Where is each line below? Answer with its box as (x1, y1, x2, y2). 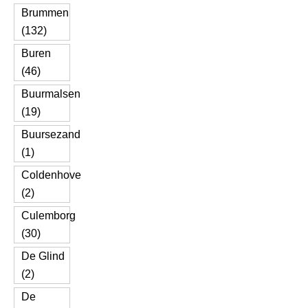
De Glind (21, 250, 65, 262)
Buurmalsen (21, 88, 80, 100)
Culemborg (21, 210, 76, 221)
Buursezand (21, 129, 80, 140)
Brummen (21, 7, 69, 19)
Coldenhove (21, 169, 81, 181)
